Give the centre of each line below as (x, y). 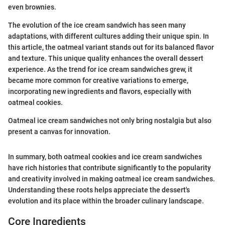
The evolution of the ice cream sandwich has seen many (97, 25)
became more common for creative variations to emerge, (98, 81)
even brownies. (32, 7)
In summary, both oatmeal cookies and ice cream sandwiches (105, 157)
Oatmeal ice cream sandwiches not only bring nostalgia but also (110, 121)
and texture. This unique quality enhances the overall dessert (106, 59)
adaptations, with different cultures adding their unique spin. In (108, 36)
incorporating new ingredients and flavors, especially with (100, 92)
